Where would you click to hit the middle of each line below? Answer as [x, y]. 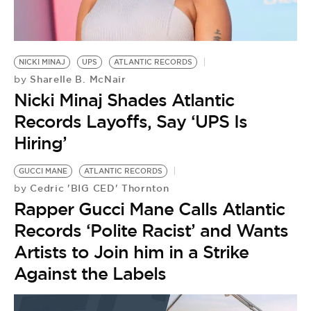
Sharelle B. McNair [76, 79]
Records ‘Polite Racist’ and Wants [151, 230]
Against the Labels [90, 274]
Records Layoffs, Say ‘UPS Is [131, 121]
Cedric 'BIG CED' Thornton [98, 188]
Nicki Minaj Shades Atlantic [124, 100]
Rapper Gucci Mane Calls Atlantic [149, 209]
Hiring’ [43, 143]
